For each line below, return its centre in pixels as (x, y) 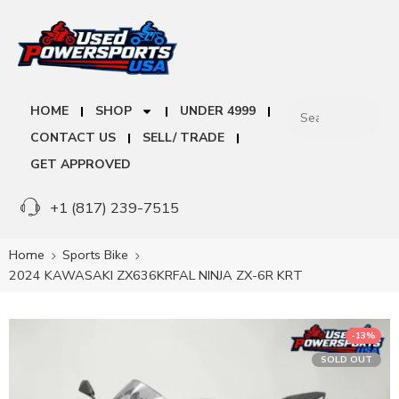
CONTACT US (73, 138)
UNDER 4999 (218, 111)
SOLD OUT (346, 360)
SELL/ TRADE (183, 138)
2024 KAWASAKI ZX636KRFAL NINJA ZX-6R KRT (156, 276)
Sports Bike (95, 255)
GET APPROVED (81, 165)
